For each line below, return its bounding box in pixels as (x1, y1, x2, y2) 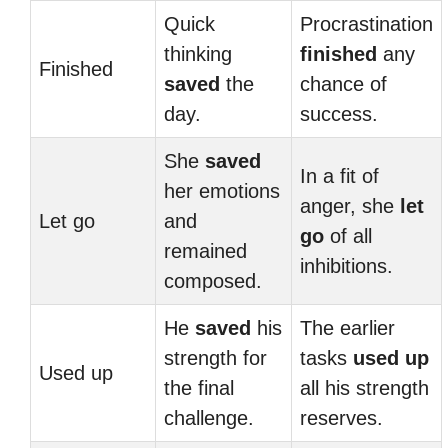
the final (164, 377, 234, 399)
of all (324, 225, 372, 247)
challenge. (164, 407, 254, 429)
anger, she (300, 195, 400, 217)
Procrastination (300, 13, 433, 35)
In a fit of (300, 165, 379, 187)
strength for (164, 347, 267, 369)
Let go (39, 210, 95, 232)
